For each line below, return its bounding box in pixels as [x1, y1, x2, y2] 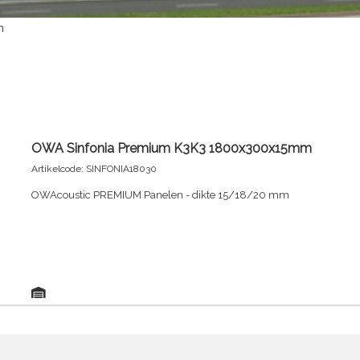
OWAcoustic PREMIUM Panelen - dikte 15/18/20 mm [31, 188, 289, 201]
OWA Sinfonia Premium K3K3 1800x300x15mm [31, 140, 312, 156]
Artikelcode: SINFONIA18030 [31, 162, 157, 174]
